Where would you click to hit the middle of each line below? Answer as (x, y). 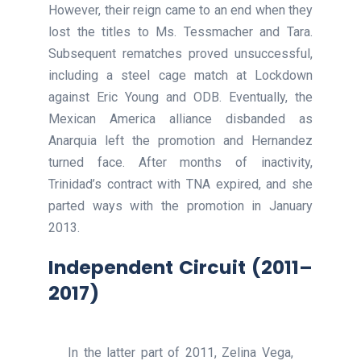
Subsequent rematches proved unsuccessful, (180, 53)
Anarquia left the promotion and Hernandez (180, 140)
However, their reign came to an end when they (180, 10)
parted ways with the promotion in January (180, 205)
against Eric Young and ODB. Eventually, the (180, 97)
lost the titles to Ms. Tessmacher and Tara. (180, 31)
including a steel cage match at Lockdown (180, 75)
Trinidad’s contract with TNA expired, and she (180, 184)
